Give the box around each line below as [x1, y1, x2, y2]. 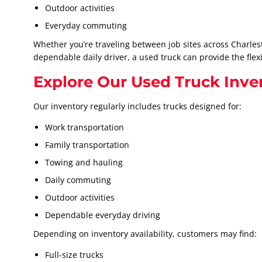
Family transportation [45, 139, 129, 151]
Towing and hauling [45, 157, 123, 168]
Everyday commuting [45, 20, 127, 32]
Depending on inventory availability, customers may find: [33, 228, 257, 240]
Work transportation [45, 122, 124, 133]
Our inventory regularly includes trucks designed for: [33, 101, 242, 112]
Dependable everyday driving [45, 209, 160, 221]
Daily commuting [45, 174, 111, 186]
